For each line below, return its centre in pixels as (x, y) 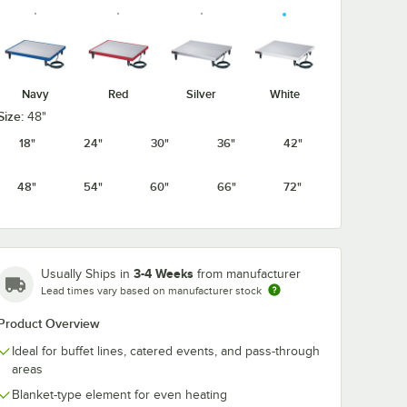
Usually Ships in (87, 274)
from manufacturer (249, 274)
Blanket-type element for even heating (119, 395)
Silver (202, 94)
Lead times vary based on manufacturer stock (151, 291)
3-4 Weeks (164, 273)
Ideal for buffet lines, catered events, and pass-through (166, 351)
